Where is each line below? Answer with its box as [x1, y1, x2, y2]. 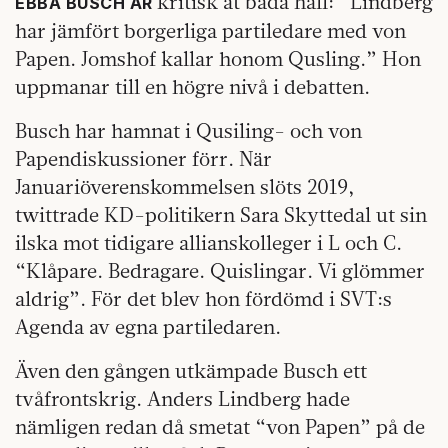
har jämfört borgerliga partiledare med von [15, 18, 406, 44]
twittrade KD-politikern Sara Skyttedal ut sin [15, 202, 427, 228]
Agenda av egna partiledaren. [15, 314, 281, 340]
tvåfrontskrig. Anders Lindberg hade [15, 386, 350, 412]
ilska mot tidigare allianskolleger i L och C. [15, 230, 402, 256]
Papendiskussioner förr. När [15, 146, 272, 172]
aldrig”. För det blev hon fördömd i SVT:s [15, 286, 392, 312]
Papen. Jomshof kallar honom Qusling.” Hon [15, 46, 421, 72]
